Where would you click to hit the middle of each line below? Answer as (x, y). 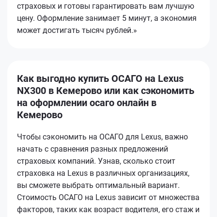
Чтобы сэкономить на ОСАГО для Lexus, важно (102, 137)
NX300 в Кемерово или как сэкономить (106, 90)
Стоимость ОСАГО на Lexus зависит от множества (108, 197)
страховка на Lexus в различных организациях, (103, 173)
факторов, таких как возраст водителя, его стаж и (108, 209)
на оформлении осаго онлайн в (87, 102)
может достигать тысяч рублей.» (77, 30)
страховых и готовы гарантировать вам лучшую (106, 6)
